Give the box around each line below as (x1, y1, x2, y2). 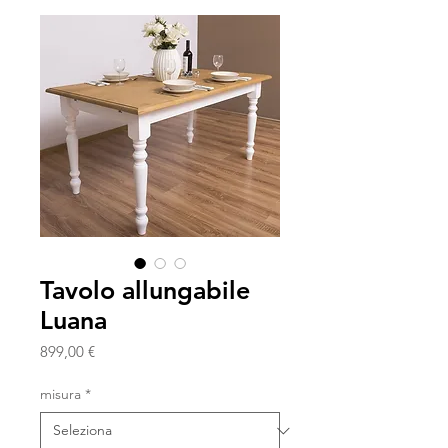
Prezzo (94, 341, 137, 361)
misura (40, 385, 81, 404)
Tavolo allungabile (40, 275, 250, 306)
